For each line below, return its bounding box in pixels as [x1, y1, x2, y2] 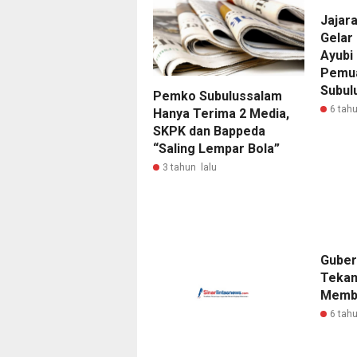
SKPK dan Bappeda [153, 123, 265, 139]
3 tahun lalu [163, 161, 217, 173]
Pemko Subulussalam [153, 88, 282, 104]
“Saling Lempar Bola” [153, 140, 280, 156]
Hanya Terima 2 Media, [153, 105, 289, 121]
